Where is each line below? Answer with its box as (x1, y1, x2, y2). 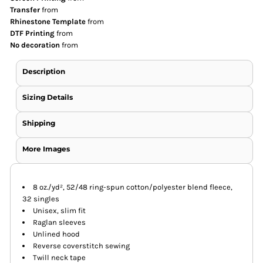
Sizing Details (22, 93, 73, 102)
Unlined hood (33, 230, 80, 239)
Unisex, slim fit (33, 206, 86, 215)
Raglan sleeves (33, 218, 86, 227)
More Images (22, 144, 70, 154)
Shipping (22, 119, 56, 128)
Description (22, 67, 66, 76)
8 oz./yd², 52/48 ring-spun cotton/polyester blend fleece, (33, 183, 233, 192)
